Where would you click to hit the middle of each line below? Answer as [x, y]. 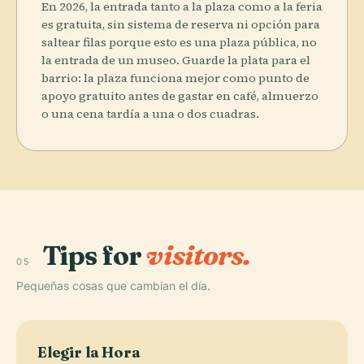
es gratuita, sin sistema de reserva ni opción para [181, 24]
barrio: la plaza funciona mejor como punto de [175, 78]
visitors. [198, 255]
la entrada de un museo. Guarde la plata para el [176, 60]
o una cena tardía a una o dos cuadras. [150, 113]
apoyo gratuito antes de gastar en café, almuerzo [180, 95]
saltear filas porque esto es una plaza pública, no [179, 42]
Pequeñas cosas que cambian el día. [113, 285]
